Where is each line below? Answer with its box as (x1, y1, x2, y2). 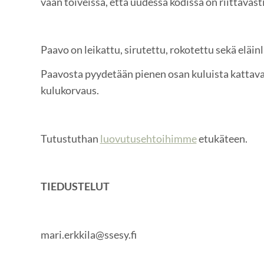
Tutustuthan (40, 131, 100, 145)
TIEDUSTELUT (40, 180, 110, 193)
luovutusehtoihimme (100, 131, 197, 145)
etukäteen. (196, 131, 247, 145)
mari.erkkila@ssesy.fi (40, 227, 137, 241)
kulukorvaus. (40, 84, 101, 97)
